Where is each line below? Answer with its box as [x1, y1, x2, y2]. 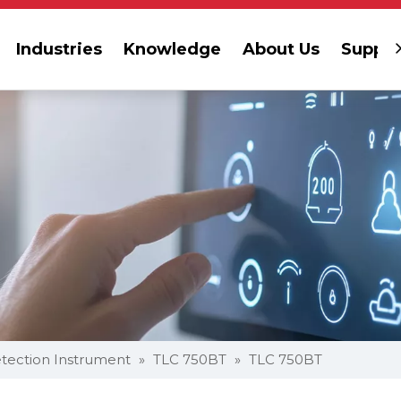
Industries [16, 39, 102, 59]
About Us [243, 39, 320, 59]
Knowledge [124, 39, 221, 59]
